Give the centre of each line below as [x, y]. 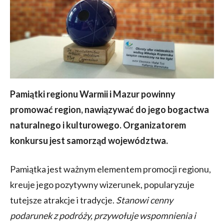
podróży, [76, 215]
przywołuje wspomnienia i [145, 215]
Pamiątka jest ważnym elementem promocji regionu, [110, 169]
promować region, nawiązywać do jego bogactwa [109, 109]
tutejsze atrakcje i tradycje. [63, 200]
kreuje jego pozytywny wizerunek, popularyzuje [102, 184]
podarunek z [34, 215]
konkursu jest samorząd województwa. [89, 140]
